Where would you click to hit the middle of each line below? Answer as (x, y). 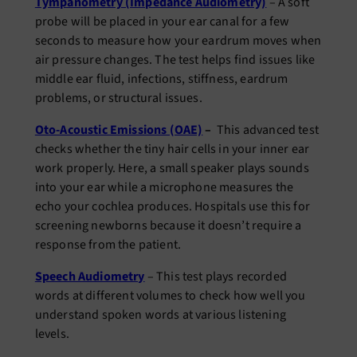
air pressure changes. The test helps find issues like (175, 60)
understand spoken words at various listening (160, 315)
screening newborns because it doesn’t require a (168, 226)
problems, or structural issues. (118, 98)
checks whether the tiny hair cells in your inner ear (172, 149)
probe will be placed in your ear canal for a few (162, 22)
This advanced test (266, 130)
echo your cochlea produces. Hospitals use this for (172, 207)
